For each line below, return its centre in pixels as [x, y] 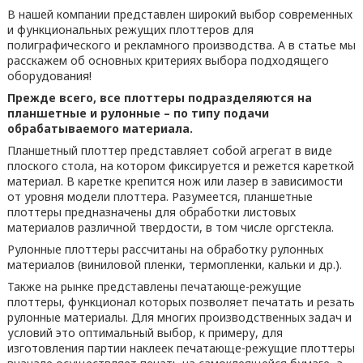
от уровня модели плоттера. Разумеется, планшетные [160, 196]
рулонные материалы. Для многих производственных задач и [179, 317]
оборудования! [49, 76]
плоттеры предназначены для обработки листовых [151, 212]
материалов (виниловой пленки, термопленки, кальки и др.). [174, 265]
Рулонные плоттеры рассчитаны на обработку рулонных [165, 249]
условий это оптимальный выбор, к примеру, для [145, 333]
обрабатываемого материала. [100, 128]
